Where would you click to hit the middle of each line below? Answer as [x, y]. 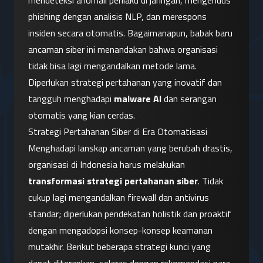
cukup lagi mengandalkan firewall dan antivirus [119, 198]
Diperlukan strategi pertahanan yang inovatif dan [125, 82]
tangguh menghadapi [71, 99]
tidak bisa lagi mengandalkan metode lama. [112, 66]
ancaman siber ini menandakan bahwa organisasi [123, 50]
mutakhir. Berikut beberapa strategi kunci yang [119, 247]
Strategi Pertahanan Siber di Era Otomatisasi [118, 132]
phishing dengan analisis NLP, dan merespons [117, 17]
